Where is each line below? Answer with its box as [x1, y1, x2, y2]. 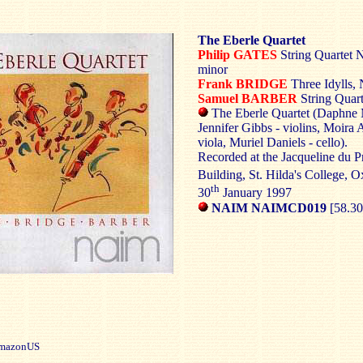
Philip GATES [198, 48, 277, 62]
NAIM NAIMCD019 [208, 200, 327, 215]
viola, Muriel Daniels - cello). [198, 135, 348, 149]
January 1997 [220, 186, 292, 200]
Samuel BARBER [198, 92, 297, 105]
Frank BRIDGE [198, 77, 288, 91]
